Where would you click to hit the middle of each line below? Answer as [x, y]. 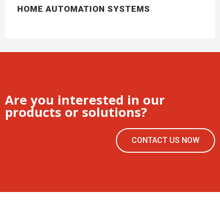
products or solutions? [76, 112]
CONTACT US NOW [165, 140]
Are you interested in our [85, 100]
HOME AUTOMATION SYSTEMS [84, 9]
